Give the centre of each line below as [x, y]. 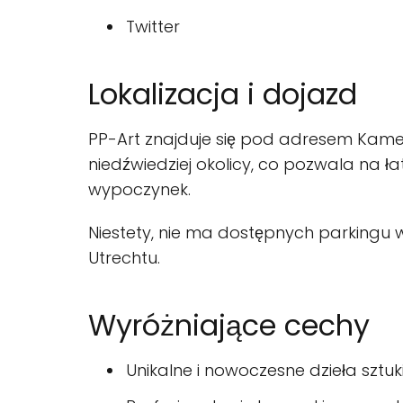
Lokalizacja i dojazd [223, 94]
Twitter [153, 27]
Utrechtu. [124, 258]
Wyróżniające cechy [229, 326]
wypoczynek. [139, 190]
